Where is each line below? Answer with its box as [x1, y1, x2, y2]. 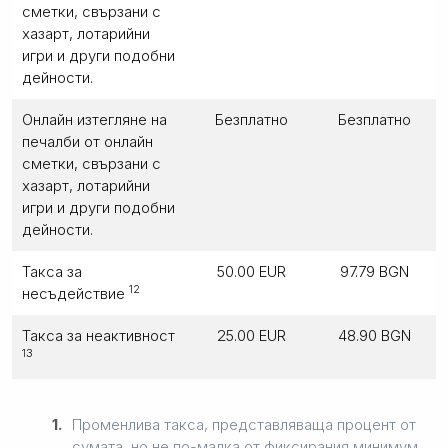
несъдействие [22, 283, 129, 303]
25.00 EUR [217, 325, 286, 345]
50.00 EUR [217, 261, 286, 281]
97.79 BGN [340, 261, 409, 281]
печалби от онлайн [22, 131, 153, 151]
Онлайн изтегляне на [22, 109, 167, 129]
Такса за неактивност [22, 325, 175, 345]
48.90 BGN [338, 325, 411, 345]
